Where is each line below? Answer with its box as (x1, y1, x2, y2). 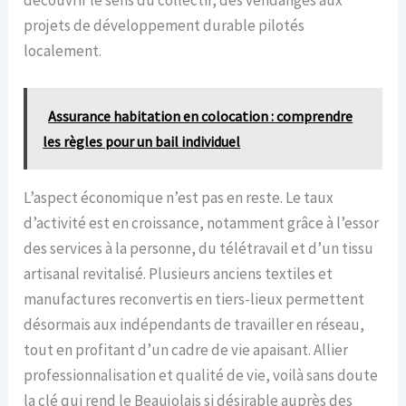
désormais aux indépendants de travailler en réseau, (24, 314, 365, 334)
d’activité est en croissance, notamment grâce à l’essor (24, 212, 380, 233)
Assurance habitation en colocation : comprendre (48, 106, 353, 125)
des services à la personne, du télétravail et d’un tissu (24, 237, 374, 258)
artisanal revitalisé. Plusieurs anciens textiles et (24, 263, 333, 284)
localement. (24, 40, 102, 61)
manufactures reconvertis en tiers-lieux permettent (24, 288, 365, 309)
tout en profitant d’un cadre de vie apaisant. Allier (24, 339, 349, 360)
